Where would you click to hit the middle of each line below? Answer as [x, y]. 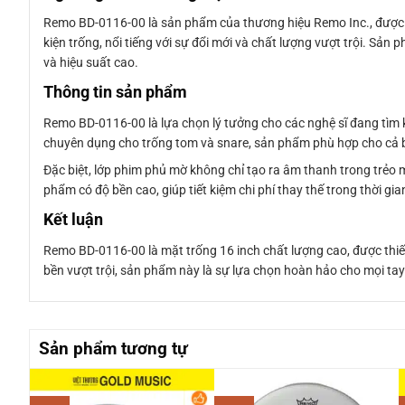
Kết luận [73, 220]
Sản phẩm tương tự [113, 348]
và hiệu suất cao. [91, 63]
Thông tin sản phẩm [115, 93]
